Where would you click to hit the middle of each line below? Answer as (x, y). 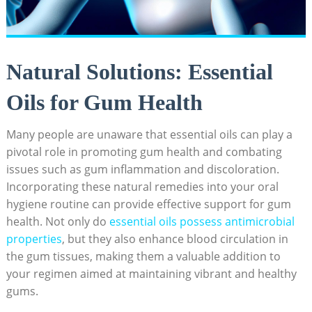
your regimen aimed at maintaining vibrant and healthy (151, 274)
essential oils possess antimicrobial (202, 222)
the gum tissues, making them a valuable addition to (143, 257)
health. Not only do (57, 222)
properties (34, 239)
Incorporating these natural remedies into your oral (142, 187)
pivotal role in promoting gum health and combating (144, 152)
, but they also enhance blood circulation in (175, 239)
